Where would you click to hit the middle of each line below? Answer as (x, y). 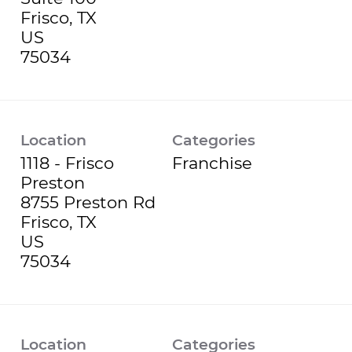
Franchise (213, 163)
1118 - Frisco (67, 163)
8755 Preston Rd (88, 202)
